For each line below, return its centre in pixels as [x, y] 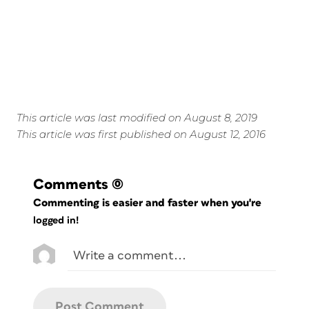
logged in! [56, 221]
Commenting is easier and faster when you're [149, 203]
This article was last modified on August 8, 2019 [137, 118]
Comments [71, 185]
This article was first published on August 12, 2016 [141, 134]
